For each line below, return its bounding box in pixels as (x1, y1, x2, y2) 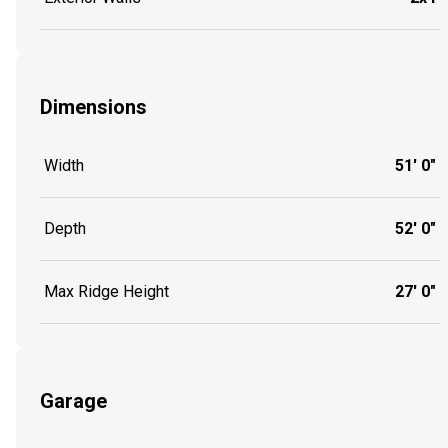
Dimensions (40, 94, 147, 119)
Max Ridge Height (44, 282, 169, 302)
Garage (40, 388, 107, 413)
